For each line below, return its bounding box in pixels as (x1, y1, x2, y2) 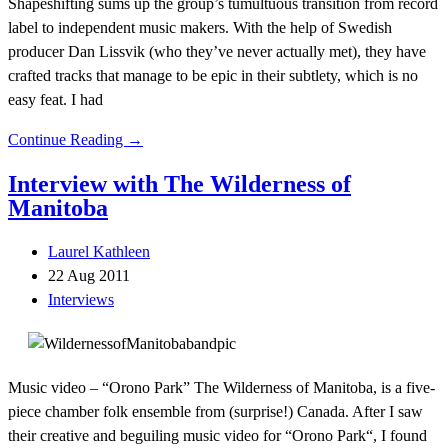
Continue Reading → (8, 130, 143, 148)
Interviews (48, 290, 114, 308)
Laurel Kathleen (48, 242, 150, 260)
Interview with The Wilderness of (8, 170, 351, 197)
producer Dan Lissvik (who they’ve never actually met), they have (8, 42, 426, 60)
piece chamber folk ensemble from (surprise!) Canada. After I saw (8, 402, 423, 420)
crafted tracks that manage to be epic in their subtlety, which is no (8, 66, 418, 84)
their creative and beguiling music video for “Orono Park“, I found (8, 426, 427, 444)
